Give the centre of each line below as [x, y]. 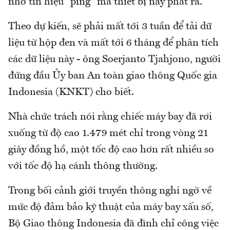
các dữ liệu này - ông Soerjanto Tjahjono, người [114, 60]
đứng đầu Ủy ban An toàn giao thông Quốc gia [113, 76]
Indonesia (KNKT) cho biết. [71, 93]
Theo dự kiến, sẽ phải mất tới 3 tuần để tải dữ [110, 27]
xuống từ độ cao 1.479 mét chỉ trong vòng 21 [108, 134]
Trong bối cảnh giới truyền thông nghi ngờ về [110, 191]
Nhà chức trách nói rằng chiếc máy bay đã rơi [110, 117]
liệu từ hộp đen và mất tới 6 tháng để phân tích [113, 43]
